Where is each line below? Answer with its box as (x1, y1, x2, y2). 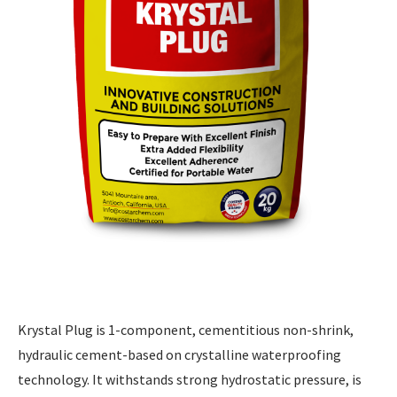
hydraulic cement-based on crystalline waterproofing (18, 345, 341, 363)
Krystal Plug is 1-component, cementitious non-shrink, (18, 320, 354, 339)
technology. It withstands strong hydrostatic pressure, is (18, 370, 362, 388)
